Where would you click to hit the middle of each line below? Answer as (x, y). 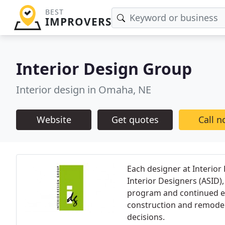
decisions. (146, 217)
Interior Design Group (104, 69)
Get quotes (135, 120)
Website (54, 120)
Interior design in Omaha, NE (84, 90)
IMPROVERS (78, 22)
